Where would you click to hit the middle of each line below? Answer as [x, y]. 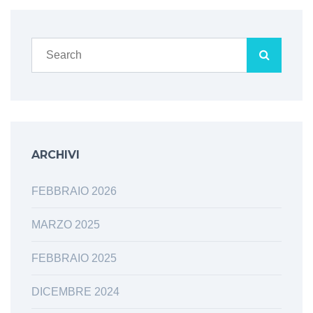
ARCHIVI [56, 154]
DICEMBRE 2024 [75, 291]
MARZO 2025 [66, 224]
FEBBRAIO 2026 [74, 191]
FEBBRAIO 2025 [74, 258]
